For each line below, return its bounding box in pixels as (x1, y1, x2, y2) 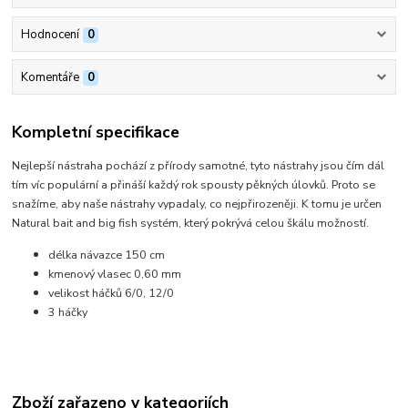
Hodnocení (20, 25, 79, 43)
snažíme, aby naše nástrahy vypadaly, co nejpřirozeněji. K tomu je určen (12, 195, 382, 211)
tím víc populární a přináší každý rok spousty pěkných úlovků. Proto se (12, 176, 376, 192)
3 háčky (48, 303, 88, 320)
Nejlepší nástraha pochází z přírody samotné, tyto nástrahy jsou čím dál (12, 157, 385, 173)
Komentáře (20, 69, 79, 87)
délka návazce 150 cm (48, 246, 168, 262)
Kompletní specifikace (12, 121, 180, 144)
